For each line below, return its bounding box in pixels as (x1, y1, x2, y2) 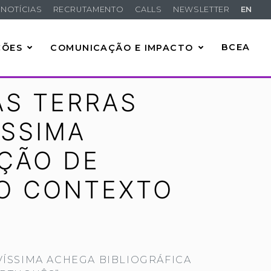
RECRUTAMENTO (53, 5, 124, 15)
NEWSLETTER (173, 5, 230, 15)
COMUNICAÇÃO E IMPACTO (50, 42, 194, 53)
